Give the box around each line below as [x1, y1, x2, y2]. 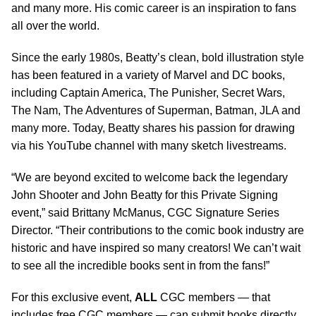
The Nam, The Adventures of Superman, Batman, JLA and [11, 104, 300, 116]
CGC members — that [157, 291, 270, 303]
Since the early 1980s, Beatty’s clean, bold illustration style [11, 51, 304, 63]
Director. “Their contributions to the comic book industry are [11, 224, 304, 236]
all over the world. [11, 19, 99, 32]
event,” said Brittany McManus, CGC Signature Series [11, 206, 279, 219]
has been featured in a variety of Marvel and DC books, [11, 68, 285, 81]
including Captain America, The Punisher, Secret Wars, [11, 86, 285, 99]
